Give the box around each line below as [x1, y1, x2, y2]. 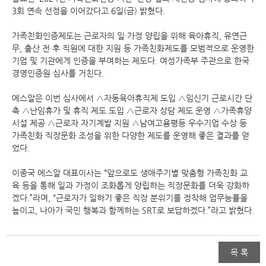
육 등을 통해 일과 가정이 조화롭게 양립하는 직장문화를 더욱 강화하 [12, 180, 249, 191]
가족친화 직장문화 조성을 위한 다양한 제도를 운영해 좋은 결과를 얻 [12, 131, 249, 141]
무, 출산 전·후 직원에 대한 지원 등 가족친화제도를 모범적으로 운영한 [12, 43, 254, 53]
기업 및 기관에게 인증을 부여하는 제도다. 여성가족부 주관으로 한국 [12, 56, 249, 66]
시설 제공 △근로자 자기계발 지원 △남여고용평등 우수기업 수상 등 [12, 118, 247, 128]
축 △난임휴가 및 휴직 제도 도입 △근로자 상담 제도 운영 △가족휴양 [12, 106, 252, 116]
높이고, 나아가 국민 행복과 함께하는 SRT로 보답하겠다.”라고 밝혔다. [12, 205, 254, 216]
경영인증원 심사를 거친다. [12, 68, 104, 78]
